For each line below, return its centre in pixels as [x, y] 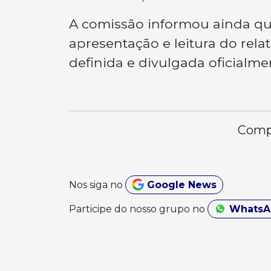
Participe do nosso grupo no [138, 209]
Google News [180, 184]
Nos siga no [97, 184]
